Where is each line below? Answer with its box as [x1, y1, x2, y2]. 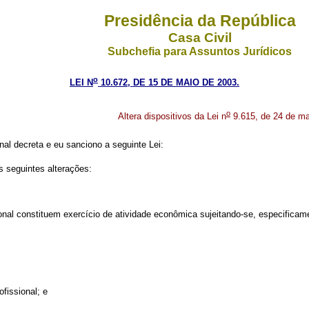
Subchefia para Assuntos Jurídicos [108, 46, 292, 57]
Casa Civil [168, 30, 232, 45]
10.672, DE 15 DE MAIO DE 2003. [98, 77, 239, 88]
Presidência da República [103, 12, 296, 30]
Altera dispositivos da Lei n [118, 110, 226, 121]
